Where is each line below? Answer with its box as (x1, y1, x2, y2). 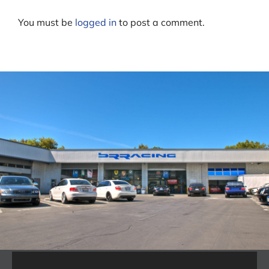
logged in (75, 16, 116, 28)
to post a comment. (116, 16, 205, 28)
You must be (18, 16, 75, 28)
